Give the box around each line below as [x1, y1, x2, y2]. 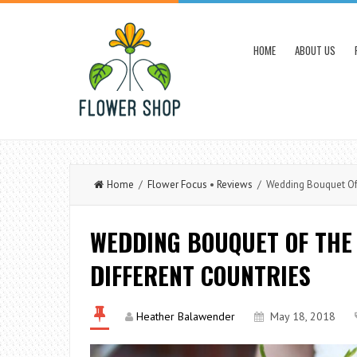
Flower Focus [147, 178, 207, 191]
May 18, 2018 [270, 309, 335, 324]
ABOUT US [295, 42, 335, 58]
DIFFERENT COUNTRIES [90, 257, 311, 293]
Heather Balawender [136, 309, 235, 324]
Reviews [217, 178, 253, 191]
